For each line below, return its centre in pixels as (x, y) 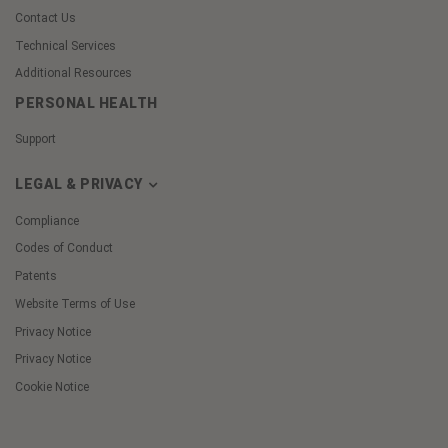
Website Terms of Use (75, 303)
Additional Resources (73, 73)
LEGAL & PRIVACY (80, 183)
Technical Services (65, 45)
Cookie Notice (52, 387)
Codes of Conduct (64, 248)
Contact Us (45, 17)
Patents (36, 276)
